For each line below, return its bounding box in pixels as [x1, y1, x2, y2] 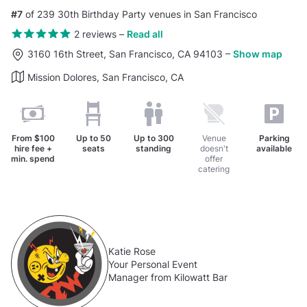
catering [198, 164, 230, 175]
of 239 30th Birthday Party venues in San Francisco [23, 8, 257, 20]
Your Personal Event [108, 258, 197, 270]
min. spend [11, 153, 55, 164]
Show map [233, 48, 282, 60]
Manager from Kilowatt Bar [108, 271, 228, 283]
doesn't [199, 143, 228, 154]
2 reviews [73, 27, 116, 40]
